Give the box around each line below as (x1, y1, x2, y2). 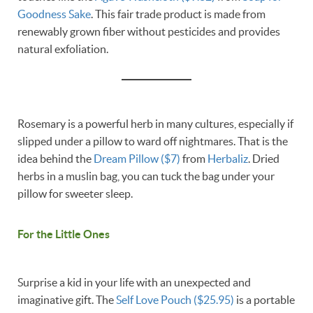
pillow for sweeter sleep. (17, 187, 135, 200)
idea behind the (17, 152, 94, 165)
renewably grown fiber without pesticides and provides (17, 24, 280, 38)
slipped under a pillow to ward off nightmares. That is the (17, 134, 288, 147)
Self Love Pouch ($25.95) (116, 293, 234, 307)
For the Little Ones (17, 228, 110, 241)
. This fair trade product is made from (91, 7, 265, 20)
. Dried (248, 152, 279, 165)
